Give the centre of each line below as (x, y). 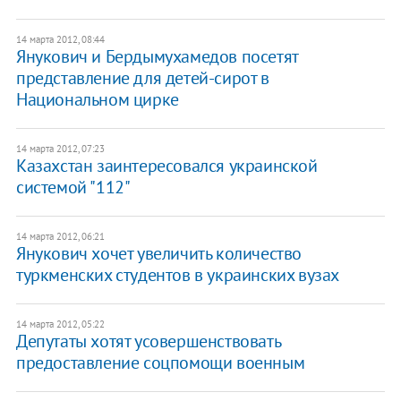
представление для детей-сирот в (142, 77)
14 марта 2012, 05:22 (60, 324)
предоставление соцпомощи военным (160, 362)
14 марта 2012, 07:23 (60, 148)
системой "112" (73, 187)
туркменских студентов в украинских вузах (177, 274)
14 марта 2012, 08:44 (60, 39)
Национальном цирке (97, 99)
